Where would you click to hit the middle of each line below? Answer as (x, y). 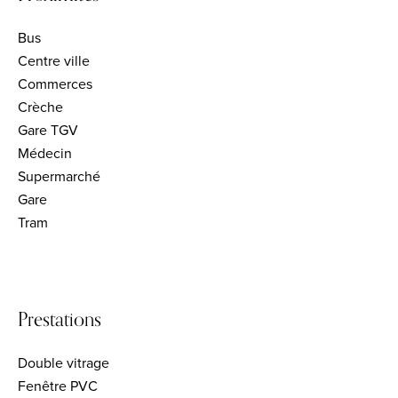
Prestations (60, 320)
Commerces (55, 84)
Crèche (40, 107)
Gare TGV (48, 131)
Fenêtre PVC (58, 386)
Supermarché (59, 177)
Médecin (45, 154)
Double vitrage (64, 363)
